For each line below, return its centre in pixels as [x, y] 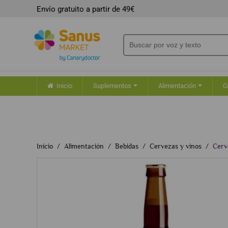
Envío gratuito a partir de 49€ [85, 9]
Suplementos [113, 86]
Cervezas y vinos [176, 146]
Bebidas [127, 146]
